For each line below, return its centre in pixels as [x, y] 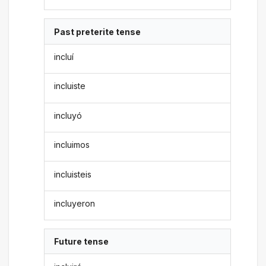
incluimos [72, 145]
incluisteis [73, 174]
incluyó [68, 115]
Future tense [82, 242]
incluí [64, 57]
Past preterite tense [98, 31]
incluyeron [75, 203]
